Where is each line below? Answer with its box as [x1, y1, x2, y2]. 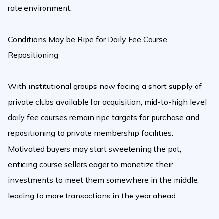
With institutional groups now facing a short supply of [8, 81, 202, 91]
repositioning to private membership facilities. [8, 128, 173, 138]
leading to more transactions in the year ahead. [8, 190, 177, 200]
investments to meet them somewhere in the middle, [8, 175, 199, 185]
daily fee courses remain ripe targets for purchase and [8, 112, 199, 122]
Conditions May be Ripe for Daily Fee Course [8, 34, 167, 44]
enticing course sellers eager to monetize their [8, 159, 173, 169]
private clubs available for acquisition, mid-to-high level [8, 96, 207, 107]
